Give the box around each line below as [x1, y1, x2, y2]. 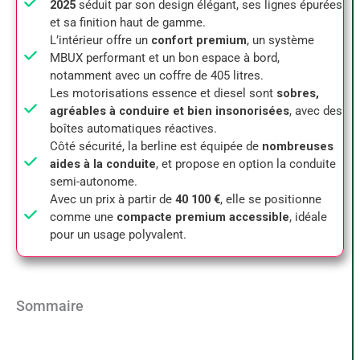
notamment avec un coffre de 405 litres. [50, 68, 264, 84]
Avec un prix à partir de [50, 192, 175, 207]
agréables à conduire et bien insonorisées [50, 104, 289, 119]
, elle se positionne [220, 192, 321, 207]
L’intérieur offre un [50, 33, 151, 48]
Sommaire [25, 298, 84, 315]
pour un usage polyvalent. [50, 227, 186, 243]
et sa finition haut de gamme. [50, 15, 206, 31]
